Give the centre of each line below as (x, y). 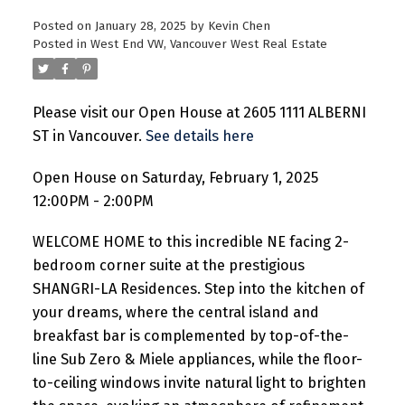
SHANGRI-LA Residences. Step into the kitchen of (198, 289)
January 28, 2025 (140, 26)
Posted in (59, 44)
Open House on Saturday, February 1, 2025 (175, 177)
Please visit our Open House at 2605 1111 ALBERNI (199, 112)
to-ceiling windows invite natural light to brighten (199, 383)
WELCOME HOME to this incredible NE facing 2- (190, 242)
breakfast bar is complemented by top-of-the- (190, 336)
